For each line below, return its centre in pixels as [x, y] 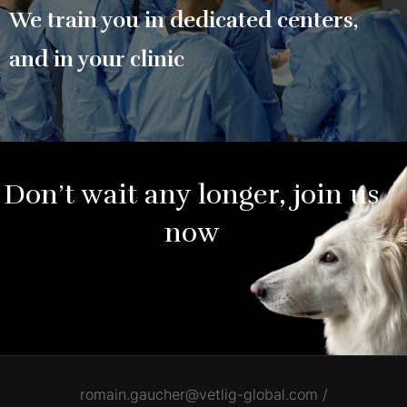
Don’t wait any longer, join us [192, 194]
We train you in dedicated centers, [184, 20]
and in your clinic [97, 60]
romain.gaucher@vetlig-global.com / [203, 394]
